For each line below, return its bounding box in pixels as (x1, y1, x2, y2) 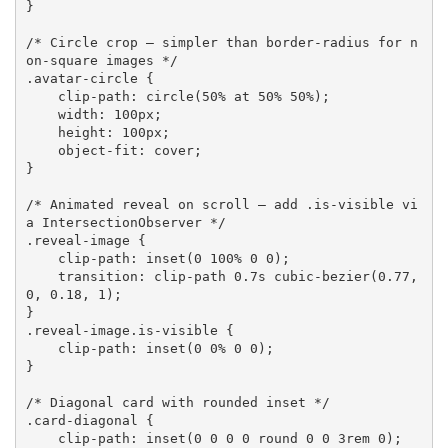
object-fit (57, 142, 138, 158)
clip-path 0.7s (145, 268, 274, 284)
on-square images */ (25, 52, 178, 68)
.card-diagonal (25, 412, 138, 428)
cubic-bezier (273, 268, 370, 284)
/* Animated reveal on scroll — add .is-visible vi (25, 196, 418, 212)
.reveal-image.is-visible (25, 322, 218, 338)
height (57, 124, 106, 140)
